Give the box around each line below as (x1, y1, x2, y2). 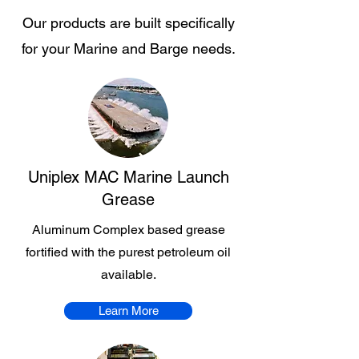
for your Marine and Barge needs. (21, 40, 236, 57)
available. (100, 267, 156, 282)
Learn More (98, 304, 159, 317)
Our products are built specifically (22, 14, 235, 31)
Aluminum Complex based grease (31, 222, 225, 237)
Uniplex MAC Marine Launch (27, 167, 229, 187)
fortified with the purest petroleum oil (26, 244, 231, 260)
